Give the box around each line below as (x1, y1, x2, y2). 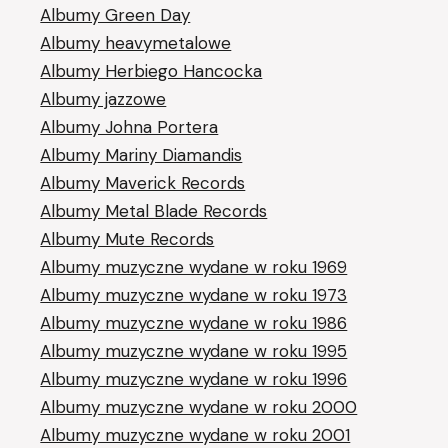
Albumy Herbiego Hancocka (40, 59, 263, 82)
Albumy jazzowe (40, 87, 167, 110)
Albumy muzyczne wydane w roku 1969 (40, 255, 348, 278)
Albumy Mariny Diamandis (40, 143, 243, 166)
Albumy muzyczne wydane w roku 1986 (40, 311, 348, 334)
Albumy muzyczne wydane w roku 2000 (40, 395, 358, 418)
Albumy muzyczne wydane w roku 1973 (40, 283, 348, 306)
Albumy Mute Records (40, 227, 215, 250)
